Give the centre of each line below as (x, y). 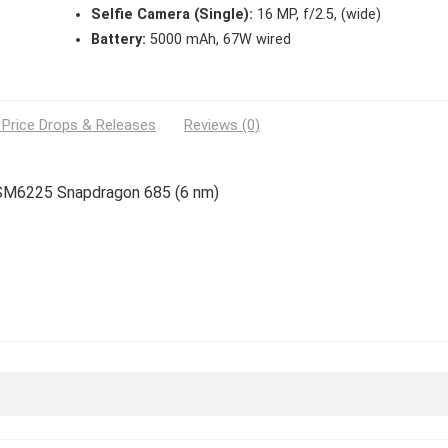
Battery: (118, 40)
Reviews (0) (222, 125)
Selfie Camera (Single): (171, 15)
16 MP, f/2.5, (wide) (316, 15)
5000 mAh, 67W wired (218, 40)
